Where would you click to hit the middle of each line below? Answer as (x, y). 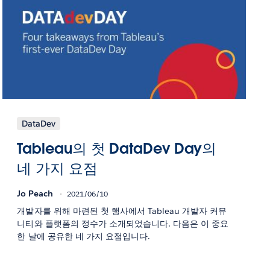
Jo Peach (35, 193)
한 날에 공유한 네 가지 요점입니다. (83, 236)
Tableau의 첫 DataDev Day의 (117, 148)
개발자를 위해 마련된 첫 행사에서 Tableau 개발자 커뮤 (122, 211)
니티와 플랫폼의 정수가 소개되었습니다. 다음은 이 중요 (123, 223)
